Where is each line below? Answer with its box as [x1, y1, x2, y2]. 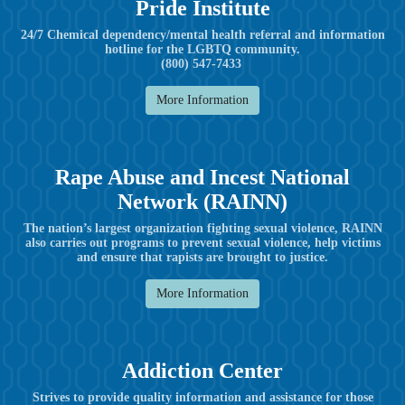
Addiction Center [122, 358, 283, 382]
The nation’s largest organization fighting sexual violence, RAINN [23, 221, 382, 235]
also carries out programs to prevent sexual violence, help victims [24, 235, 381, 250]
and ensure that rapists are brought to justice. [77, 250, 328, 264]
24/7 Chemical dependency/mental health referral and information [20, 27, 385, 42]
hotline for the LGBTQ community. [105, 42, 300, 56]
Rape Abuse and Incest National [55, 165, 350, 189]
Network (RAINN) [118, 189, 287, 213]
